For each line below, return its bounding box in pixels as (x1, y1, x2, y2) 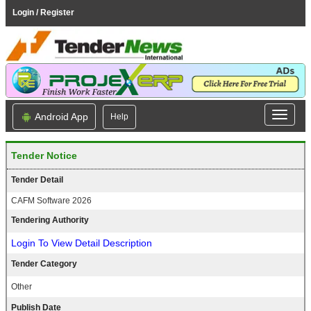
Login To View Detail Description (11, 237, 152, 249)
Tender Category (11, 259, 77, 269)
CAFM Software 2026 (11, 196, 92, 206)
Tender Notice (11, 150, 77, 162)
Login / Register (12, 8, 74, 17)
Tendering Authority (11, 215, 89, 226)
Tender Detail (11, 175, 63, 185)
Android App (33, 111, 88, 122)
